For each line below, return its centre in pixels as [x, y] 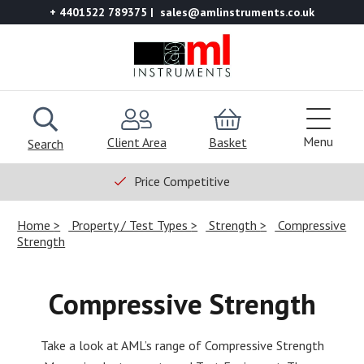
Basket [227, 142]
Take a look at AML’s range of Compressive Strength [182, 345]
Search [46, 143]
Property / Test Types [130, 225]
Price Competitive [182, 181]
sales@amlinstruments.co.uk [237, 12]
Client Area [136, 142]
